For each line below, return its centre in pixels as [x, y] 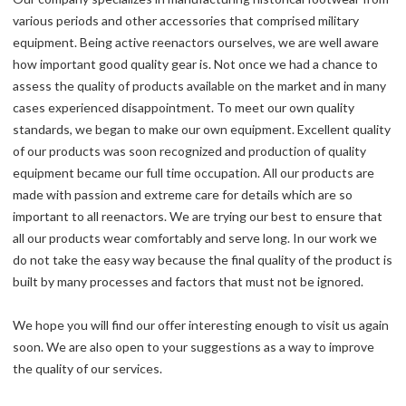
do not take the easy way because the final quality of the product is [203, 260]
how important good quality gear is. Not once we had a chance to [195, 64]
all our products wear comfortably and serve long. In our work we [195, 238]
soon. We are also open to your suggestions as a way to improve [193, 347]
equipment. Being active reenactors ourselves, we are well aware [196, 42]
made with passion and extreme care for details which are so [183, 194]
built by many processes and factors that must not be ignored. [188, 281]
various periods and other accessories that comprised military [186, 20]
